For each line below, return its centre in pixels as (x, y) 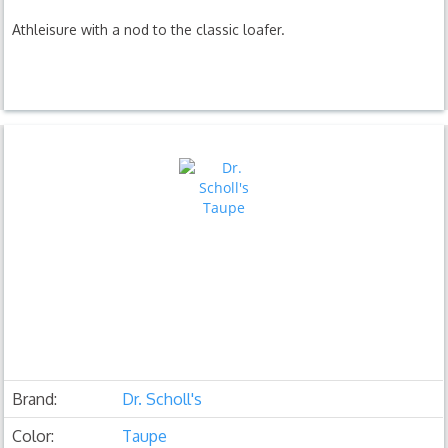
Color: (33, 435)
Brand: (35, 398)
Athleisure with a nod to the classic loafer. (149, 29)
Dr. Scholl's (162, 398)
